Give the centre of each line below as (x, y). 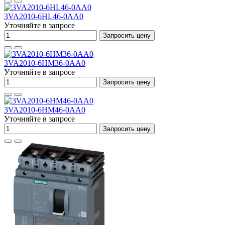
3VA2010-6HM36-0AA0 (45, 63)
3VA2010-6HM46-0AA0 (45, 110)
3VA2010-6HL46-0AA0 (44, 16)
